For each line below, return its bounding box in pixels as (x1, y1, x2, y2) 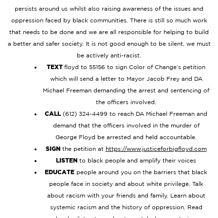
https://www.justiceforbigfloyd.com (105, 145, 207, 152)
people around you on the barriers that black (74, 168, 207, 175)
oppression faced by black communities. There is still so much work (11, 17, 207, 23)
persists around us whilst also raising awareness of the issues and (15, 5, 203, 12)
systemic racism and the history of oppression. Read (50, 203, 202, 210)
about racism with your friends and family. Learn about (47, 192, 205, 199)
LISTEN (56, 157, 77, 163)
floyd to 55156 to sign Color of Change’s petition (64, 63, 205, 70)
